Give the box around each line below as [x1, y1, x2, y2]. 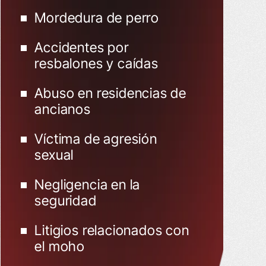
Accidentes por [34, 39, 129, 56]
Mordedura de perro [34, 9, 159, 26]
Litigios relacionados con [34, 222, 189, 239]
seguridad [34, 192, 97, 209]
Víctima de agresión [34, 131, 157, 147]
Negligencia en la [34, 176, 141, 193]
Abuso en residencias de [34, 85, 187, 102]
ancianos [34, 101, 91, 118]
